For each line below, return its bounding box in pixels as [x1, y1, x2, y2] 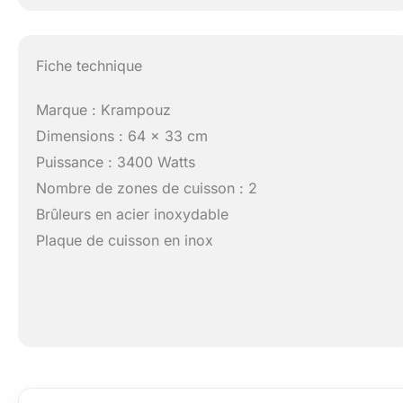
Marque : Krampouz [36, 101, 172, 120]
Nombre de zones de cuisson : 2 [36, 179, 258, 198]
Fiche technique [36, 57, 143, 76]
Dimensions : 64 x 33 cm [36, 127, 209, 146]
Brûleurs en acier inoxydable [36, 205, 229, 224]
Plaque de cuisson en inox [36, 231, 214, 250]
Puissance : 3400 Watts [36, 153, 196, 172]
